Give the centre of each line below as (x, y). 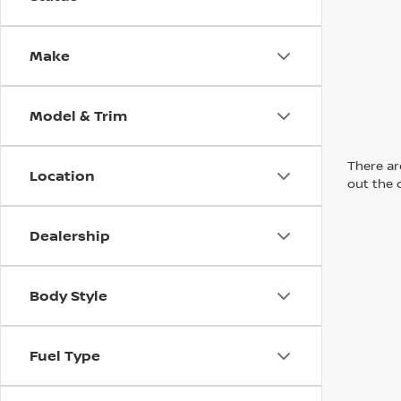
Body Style (68, 296)
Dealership (70, 236)
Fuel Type (65, 356)
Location (62, 176)
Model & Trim (78, 116)
